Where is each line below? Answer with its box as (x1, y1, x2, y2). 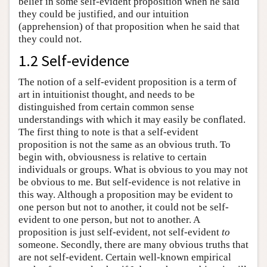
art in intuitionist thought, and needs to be (18, 89, 195, 101)
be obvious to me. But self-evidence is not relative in (18, 176, 241, 188)
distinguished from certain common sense (18, 101, 194, 113)
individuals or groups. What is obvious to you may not (18, 164, 248, 176)
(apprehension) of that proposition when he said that (18, 21, 240, 33)
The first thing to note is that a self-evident (18, 126, 198, 138)
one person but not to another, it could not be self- (18, 201, 229, 213)
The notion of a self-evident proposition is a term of (18, 76, 237, 88)
